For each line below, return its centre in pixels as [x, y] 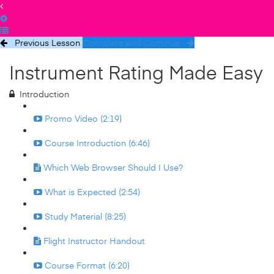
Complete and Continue [131, 43]
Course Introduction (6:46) [97, 143]
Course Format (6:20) [87, 265]
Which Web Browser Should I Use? [113, 167]
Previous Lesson [47, 43]
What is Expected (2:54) [92, 192]
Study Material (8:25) [85, 216]
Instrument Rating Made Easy [136, 72]
